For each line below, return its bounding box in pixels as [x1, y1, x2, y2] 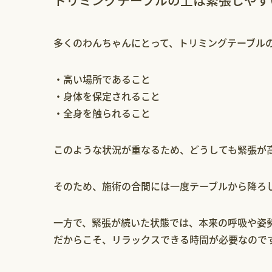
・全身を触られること [53, 106, 151, 121]
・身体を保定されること [53, 89, 160, 104]
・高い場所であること [53, 72, 151, 87]
